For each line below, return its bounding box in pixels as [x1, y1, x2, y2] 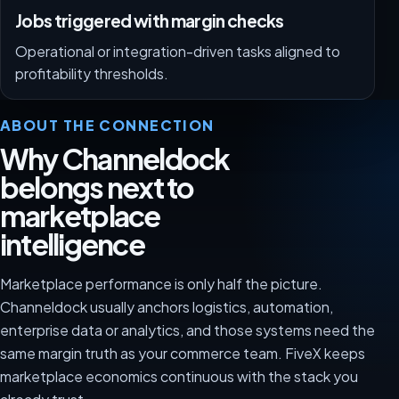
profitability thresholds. [15, 64, 168, 84]
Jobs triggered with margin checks [15, 10, 284, 32]
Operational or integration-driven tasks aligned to [15, 42, 340, 61]
